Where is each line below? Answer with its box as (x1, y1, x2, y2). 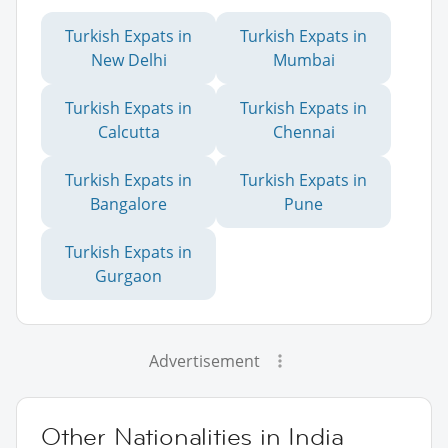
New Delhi (90, 48, 167, 71)
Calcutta (97, 120, 160, 143)
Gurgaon (95, 264, 162, 287)
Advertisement (148, 349, 260, 372)
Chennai (272, 120, 335, 143)
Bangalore (90, 192, 167, 215)
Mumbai (272, 48, 335, 71)
